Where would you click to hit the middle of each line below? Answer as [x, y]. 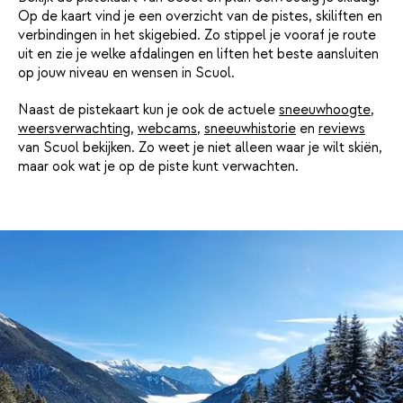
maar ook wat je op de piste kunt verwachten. [158, 166]
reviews [342, 128]
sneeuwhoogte [325, 109]
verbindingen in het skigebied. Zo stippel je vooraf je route [197, 35]
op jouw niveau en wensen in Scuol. [126, 72]
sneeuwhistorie [250, 128]
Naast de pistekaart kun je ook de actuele [148, 109]
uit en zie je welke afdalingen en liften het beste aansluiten [198, 54]
